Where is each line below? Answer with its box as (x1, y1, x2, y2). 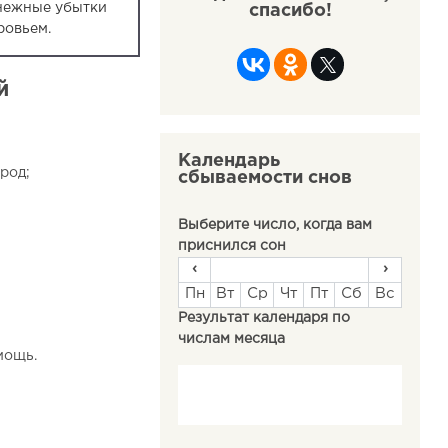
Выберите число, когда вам (178, 219, 373, 231)
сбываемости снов (178, 170, 353, 186)
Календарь (178, 153, 281, 169)
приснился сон (178, 240, 287, 252)
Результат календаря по (178, 312, 351, 324)
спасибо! (248, 3, 332, 19)
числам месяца (178, 333, 286, 345)
